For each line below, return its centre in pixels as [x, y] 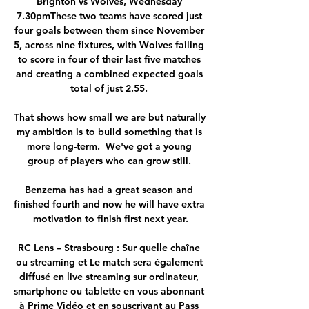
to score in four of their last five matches [109, 59]
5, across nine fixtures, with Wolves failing [109, 44]
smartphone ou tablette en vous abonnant [109, 291]
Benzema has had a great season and [109, 189]
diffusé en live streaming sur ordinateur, [109, 276]
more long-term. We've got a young [109, 146]
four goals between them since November [109, 30]
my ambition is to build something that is [109, 131]
